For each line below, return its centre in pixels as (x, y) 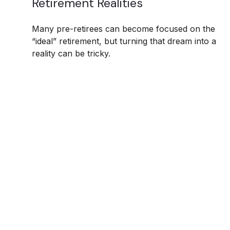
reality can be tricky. (71, 54)
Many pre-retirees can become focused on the (123, 29)
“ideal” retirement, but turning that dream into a (124, 41)
